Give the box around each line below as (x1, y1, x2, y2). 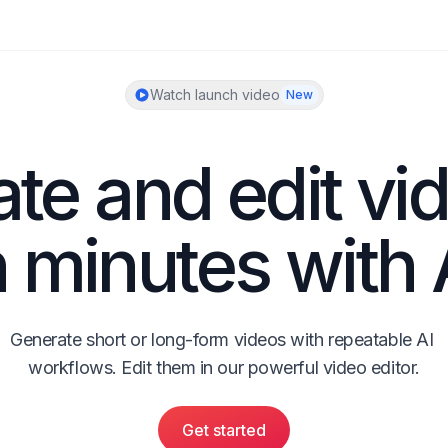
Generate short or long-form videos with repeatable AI (10, 329, 434, 350)
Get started (182, 420, 266, 440)
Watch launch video (149, 86, 280, 103)
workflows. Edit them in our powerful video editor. (28, 357, 420, 378)
